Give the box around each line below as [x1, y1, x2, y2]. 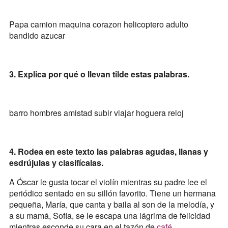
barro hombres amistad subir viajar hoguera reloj [9, 107, 184, 119]
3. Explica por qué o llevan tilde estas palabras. [9, 68, 189, 80]
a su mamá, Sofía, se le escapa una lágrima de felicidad [9, 210, 210, 222]
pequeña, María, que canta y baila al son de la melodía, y [9, 198, 214, 211]
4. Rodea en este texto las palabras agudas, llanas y [9, 146, 208, 158]
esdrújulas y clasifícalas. [9, 157, 103, 169]
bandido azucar [9, 30, 65, 42]
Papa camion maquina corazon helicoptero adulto [9, 18, 188, 31]
